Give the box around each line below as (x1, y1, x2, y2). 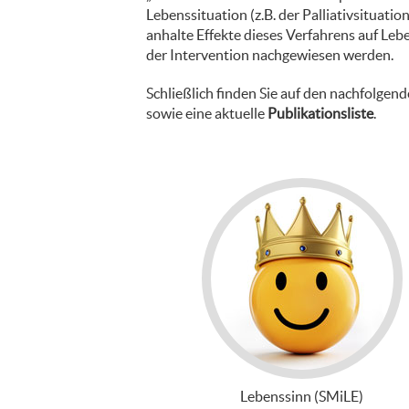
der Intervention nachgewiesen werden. (146, 47, 393, 63)
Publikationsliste (267, 105, 373, 121)
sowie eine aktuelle (146, 105, 267, 121)
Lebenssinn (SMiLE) (240, 388, 364, 404)
